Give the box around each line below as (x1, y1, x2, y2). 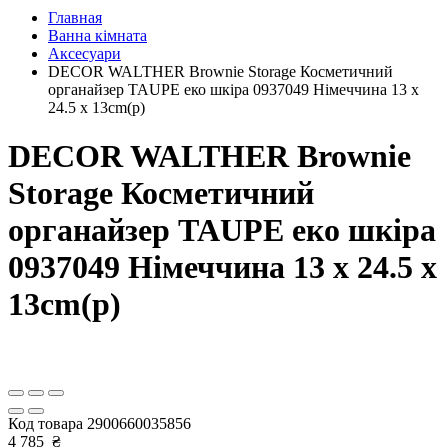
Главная (48, 9, 102, 26)
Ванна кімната (48, 27, 147, 44)
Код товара (8, 414, 87, 432)
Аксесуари (48, 45, 121, 62)
